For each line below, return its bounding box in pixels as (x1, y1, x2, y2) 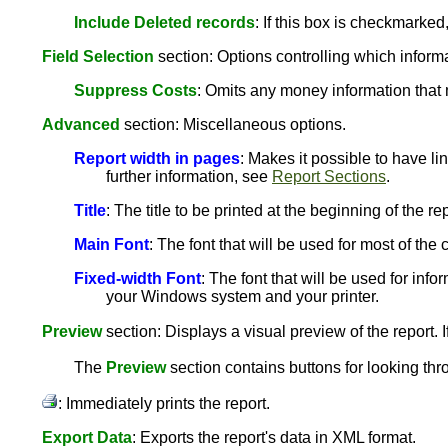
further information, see (106, 168, 272, 185)
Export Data (42, 429, 132, 446)
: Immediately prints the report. (58, 395, 270, 412)
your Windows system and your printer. (106, 288, 379, 305)
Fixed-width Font (74, 270, 201, 287)
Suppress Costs (74, 82, 197, 99)
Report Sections (272, 168, 386, 185)
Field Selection (42, 48, 154, 65)
